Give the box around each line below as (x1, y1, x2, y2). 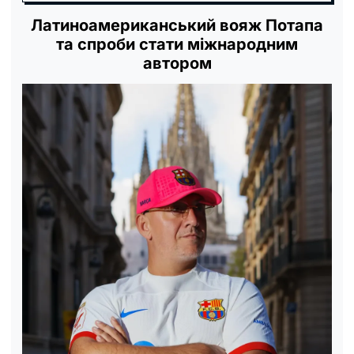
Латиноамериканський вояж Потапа (31, 16, 323, 36)
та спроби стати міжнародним (56, 35, 298, 55)
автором (142, 54, 212, 73)
